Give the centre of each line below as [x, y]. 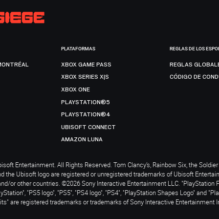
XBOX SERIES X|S [85, 77]
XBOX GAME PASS [87, 64]
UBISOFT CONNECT [89, 127]
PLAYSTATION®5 [86, 102]
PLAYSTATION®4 [86, 115]
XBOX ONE [76, 89]
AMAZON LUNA [82, 140]
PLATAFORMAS [78, 49]
